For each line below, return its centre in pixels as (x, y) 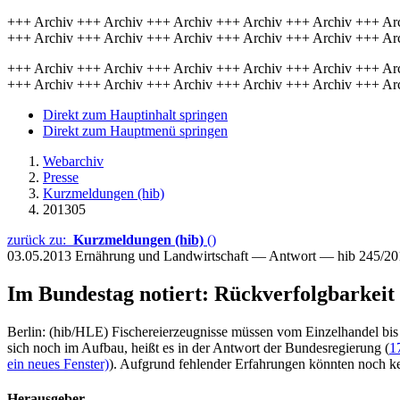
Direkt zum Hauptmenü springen (135, 131)
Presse (61, 177)
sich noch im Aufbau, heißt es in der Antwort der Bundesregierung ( (198, 347)
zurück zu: (40, 240)
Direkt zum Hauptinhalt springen (135, 115)
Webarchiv (73, 161)
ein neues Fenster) (58, 363)
